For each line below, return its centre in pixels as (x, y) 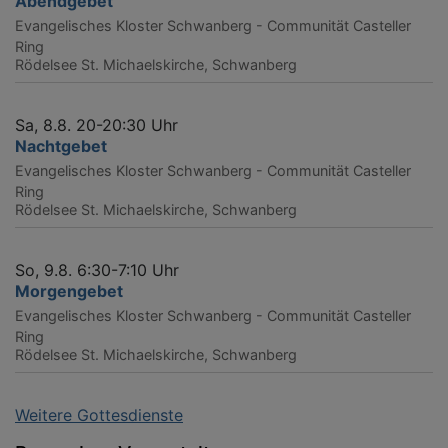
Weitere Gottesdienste (99, 414)
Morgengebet (69, 290)
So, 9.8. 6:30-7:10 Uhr (97, 269)
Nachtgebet (61, 145)
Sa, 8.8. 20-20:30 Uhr (96, 124)
